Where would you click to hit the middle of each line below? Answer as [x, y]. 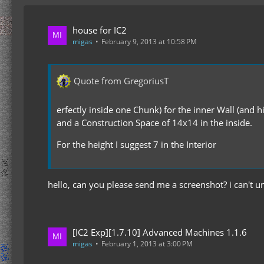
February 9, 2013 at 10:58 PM [149, 42]
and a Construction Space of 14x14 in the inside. [154, 122]
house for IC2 [100, 30]
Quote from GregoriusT [121, 81]
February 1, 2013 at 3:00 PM [147, 243]
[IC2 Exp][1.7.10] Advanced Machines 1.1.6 [160, 232]
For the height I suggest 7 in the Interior [136, 144]
